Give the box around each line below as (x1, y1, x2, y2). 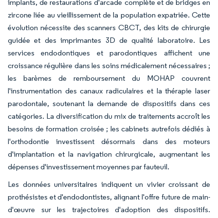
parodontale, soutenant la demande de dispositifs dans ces (8, 98, 210, 108)
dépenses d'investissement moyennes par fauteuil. (8, 162, 169, 171)
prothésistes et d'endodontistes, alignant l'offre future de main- (8, 192, 210, 201)
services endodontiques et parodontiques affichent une (8, 48, 210, 57)
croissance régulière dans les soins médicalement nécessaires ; (8, 60, 210, 70)
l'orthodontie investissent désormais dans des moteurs (8, 136, 210, 146)
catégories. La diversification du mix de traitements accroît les (8, 111, 210, 121)
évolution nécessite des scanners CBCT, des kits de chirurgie (8, 22, 210, 32)
